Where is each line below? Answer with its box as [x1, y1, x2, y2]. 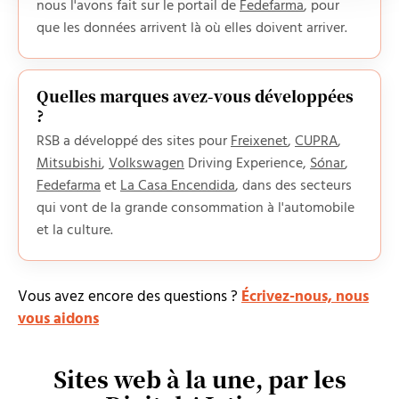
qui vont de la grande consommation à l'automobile [37, 197, 354, 220]
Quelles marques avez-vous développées [37, 85, 354, 107]
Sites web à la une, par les [53, 362, 346, 395]
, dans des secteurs [235, 175, 352, 198]
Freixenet [231, 130, 288, 153]
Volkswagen [109, 152, 184, 175]
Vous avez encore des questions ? [18, 285, 241, 309]
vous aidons [18, 307, 99, 331]
